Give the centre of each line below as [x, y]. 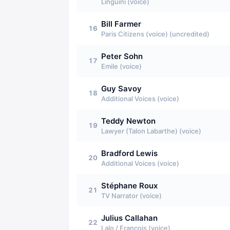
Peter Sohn [122, 56]
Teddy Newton [128, 121]
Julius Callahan [129, 218]
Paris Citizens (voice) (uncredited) [155, 34]
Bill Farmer [121, 24]
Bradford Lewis [129, 153]
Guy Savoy [121, 89]
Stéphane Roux [129, 186]
